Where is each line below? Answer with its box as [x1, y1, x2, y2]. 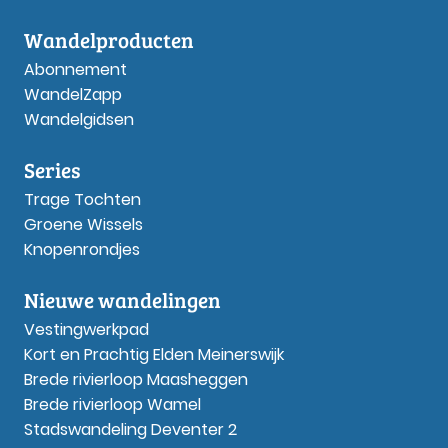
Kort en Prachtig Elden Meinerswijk [24, 342, 284, 366]
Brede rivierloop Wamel [24, 392, 201, 416]
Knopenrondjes [24, 237, 140, 261]
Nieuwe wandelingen [24, 284, 221, 314]
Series [24, 154, 80, 184]
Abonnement [24, 57, 127, 81]
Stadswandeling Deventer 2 [24, 417, 237, 441]
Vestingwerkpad [24, 317, 149, 341]
